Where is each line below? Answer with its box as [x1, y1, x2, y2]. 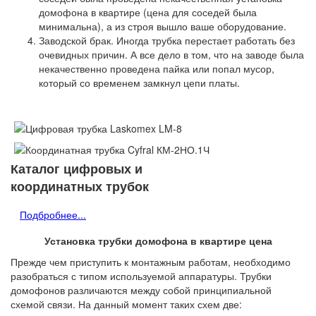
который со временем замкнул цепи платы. [39, 75, 240, 90]
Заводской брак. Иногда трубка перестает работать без [39, 33, 295, 47]
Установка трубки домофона [44, 233, 188, 248]
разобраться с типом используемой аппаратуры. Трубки [11, 269, 272, 283]
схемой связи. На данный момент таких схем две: [11, 297, 242, 311]
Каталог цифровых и [11, 159, 142, 178]
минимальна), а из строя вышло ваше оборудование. [39, 19, 286, 33]
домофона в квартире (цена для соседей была [39, 5, 257, 19]
